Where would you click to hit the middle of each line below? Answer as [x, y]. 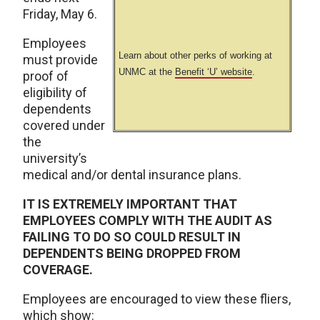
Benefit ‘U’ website [214, 72]
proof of [46, 76]
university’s [55, 158]
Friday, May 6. [60, 14]
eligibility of [55, 92]
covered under [64, 125]
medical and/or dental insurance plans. [132, 175]
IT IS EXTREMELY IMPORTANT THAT [130, 204]
